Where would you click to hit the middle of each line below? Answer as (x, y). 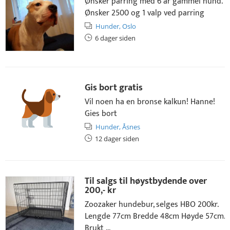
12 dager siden (117, 139)
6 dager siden (115, 38)
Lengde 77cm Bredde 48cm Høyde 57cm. (155, 216)
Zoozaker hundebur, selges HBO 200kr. (151, 205)
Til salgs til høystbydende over (146, 181)
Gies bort (101, 114)
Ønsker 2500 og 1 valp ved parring (145, 13)
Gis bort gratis (114, 88)
